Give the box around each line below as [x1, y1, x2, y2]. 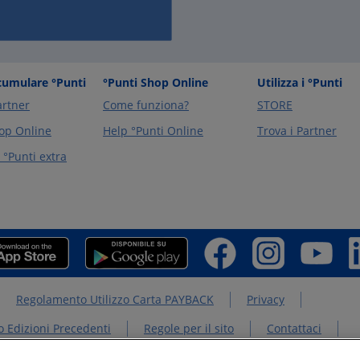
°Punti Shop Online [103, 75, 208, 90]
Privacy [247, 292, 284, 307]
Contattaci [267, 321, 321, 336]
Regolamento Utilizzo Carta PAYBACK [16, 292, 214, 307]
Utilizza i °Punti [257, 75, 342, 90]
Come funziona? [103, 97, 189, 112]
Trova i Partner [257, 123, 337, 138]
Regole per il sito [144, 321, 234, 336]
